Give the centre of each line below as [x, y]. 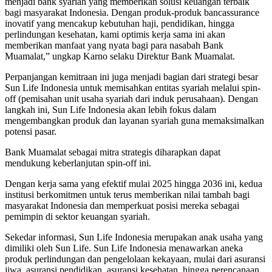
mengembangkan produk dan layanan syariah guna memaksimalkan [134, 120]
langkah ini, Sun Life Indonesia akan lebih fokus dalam [110, 109]
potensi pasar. [31, 131]
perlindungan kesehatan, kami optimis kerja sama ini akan [115, 34]
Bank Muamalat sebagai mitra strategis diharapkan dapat [113, 152]
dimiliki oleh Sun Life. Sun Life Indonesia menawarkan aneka [124, 248]
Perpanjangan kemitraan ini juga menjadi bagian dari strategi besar [131, 76]
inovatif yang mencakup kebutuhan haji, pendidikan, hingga [120, 23]
